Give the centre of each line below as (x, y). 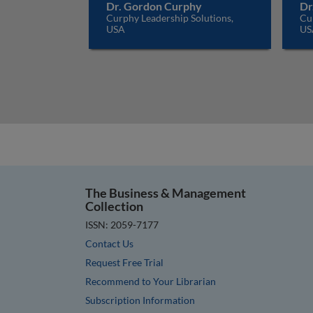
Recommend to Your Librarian (151, 281)
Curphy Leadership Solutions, (170, 18)
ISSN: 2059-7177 (122, 224)
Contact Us (109, 243)
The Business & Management (166, 193)
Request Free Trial (124, 262)
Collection (114, 206)
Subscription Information (140, 300)
